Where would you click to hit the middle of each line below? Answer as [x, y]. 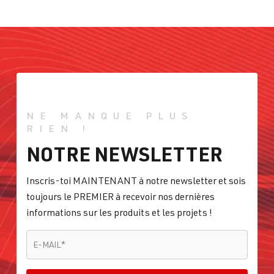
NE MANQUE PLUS [110, 116]
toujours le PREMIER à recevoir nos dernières [120, 197]
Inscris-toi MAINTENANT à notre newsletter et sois [136, 181]
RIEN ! [59, 129]
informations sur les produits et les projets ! [119, 213]
